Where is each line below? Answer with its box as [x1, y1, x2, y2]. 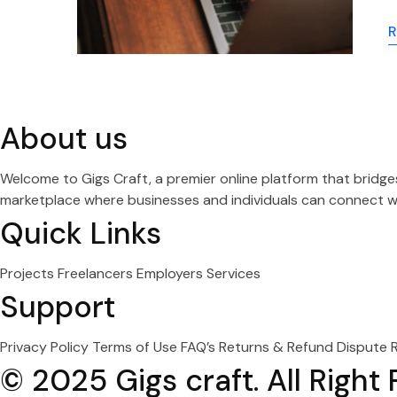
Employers [136, 263, 206, 283]
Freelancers [58, 263, 136, 283]
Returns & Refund [219, 337, 337, 356]
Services [206, 263, 261, 283]
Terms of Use [92, 337, 181, 356]
